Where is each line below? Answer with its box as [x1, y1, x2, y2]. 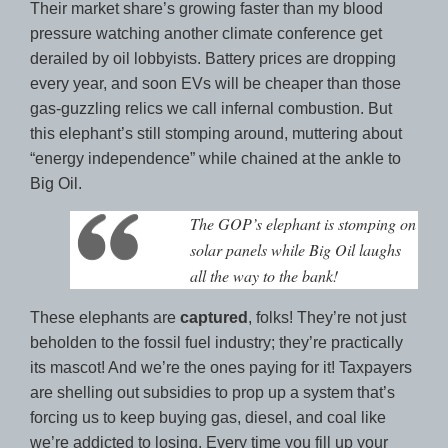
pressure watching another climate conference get [30, 24, 382, 42]
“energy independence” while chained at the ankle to [30, 149, 401, 167]
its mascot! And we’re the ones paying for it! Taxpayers [30, 358, 412, 376]
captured [180, 308, 248, 326]
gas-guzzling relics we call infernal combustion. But [30, 99, 392, 117]
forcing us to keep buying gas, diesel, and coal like [30, 408, 386, 426]
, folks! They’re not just [248, 308, 406, 326]
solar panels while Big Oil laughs [190, 238, 401, 260]
